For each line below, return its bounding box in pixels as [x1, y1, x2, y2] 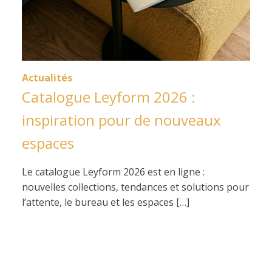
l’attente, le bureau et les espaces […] [22, 195, 189, 209]
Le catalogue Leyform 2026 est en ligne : [22, 165, 205, 178]
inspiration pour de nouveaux [22, 110, 221, 130]
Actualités [22, 71, 72, 84]
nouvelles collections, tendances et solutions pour [22, 180, 249, 194]
